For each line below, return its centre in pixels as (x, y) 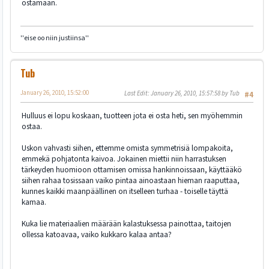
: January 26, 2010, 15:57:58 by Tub (194, 93)
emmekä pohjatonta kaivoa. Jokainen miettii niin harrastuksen (124, 159)
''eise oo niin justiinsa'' (55, 38)
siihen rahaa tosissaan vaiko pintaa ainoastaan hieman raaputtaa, (131, 181)
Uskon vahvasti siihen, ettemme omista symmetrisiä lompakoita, (127, 148)
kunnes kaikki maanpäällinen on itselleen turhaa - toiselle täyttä (125, 192)
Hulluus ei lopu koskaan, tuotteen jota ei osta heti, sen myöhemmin (132, 116)
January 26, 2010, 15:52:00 (55, 92)
